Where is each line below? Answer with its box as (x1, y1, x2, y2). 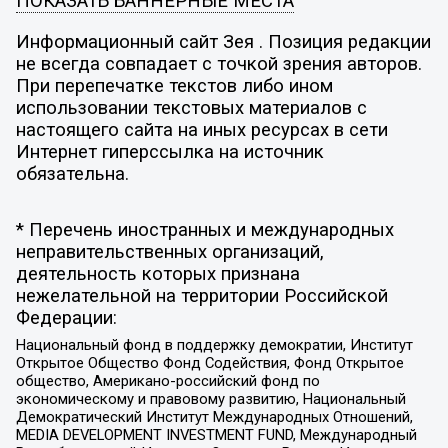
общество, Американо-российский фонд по (15, 372, 320, 391)
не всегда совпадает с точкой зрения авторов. (15, 53, 422, 76)
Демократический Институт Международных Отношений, (15, 408, 413, 427)
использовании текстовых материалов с (15, 97, 367, 120)
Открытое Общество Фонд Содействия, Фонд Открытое (15, 354, 404, 373)
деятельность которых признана (15, 262, 300, 285)
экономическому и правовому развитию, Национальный (15, 390, 406, 409)
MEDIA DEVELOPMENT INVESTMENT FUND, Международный (15, 426, 417, 445)
